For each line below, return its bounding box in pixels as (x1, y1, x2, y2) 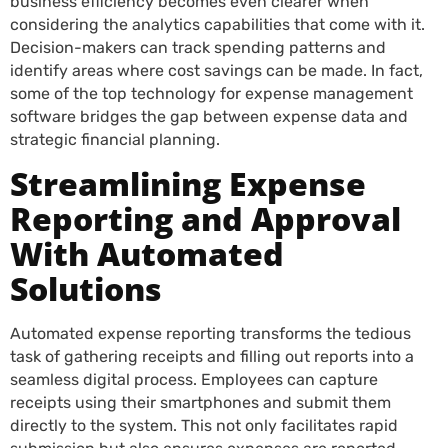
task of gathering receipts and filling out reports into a (10, 347, 414, 366)
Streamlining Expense (10, 162, 366, 205)
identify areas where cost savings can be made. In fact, (10, 61, 423, 80)
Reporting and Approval (10, 197, 401, 240)
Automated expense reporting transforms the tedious (10, 324, 411, 343)
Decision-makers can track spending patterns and (10, 38, 386, 57)
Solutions (10, 267, 162, 310)
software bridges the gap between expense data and (10, 107, 408, 126)
